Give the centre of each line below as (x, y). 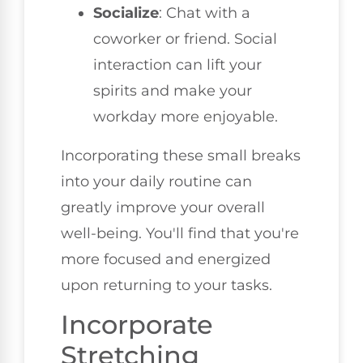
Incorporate (137, 325)
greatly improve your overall (163, 207)
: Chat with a (205, 13)
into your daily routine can (156, 181)
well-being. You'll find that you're (180, 233)
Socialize (126, 13)
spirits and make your (173, 90)
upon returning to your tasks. (167, 285)
